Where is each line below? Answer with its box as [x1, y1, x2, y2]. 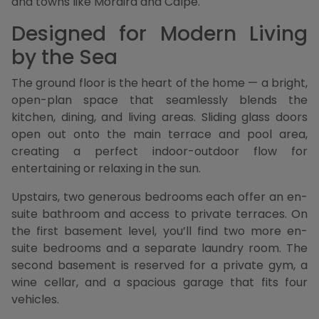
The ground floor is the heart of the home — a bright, [11, 75, 308, 92]
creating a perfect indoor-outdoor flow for [11, 143, 308, 160]
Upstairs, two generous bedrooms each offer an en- [11, 189, 308, 206]
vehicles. [11, 291, 59, 308]
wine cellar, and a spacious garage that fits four [11, 274, 308, 291]
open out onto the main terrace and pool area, [11, 126, 308, 143]
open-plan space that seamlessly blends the [11, 92, 308, 109]
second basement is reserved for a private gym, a [11, 257, 308, 274]
